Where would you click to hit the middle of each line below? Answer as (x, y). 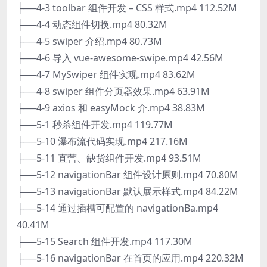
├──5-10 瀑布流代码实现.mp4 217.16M (102, 141)
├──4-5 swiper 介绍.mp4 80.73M (89, 41)
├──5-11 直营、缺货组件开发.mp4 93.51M (109, 158)
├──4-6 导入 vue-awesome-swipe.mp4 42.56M (120, 58)
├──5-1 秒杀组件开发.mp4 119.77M (95, 124)
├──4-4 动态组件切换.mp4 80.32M (92, 24)
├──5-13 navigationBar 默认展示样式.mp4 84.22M (128, 191)
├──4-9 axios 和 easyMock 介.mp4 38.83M (111, 108)
